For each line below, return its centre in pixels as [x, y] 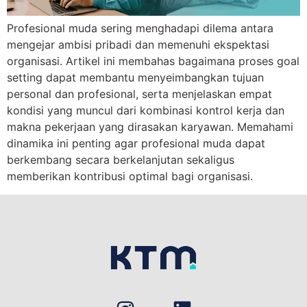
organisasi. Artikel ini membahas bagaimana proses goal [153, 61]
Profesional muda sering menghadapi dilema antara [140, 28]
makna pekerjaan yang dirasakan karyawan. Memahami [150, 127]
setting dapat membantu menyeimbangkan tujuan [135, 78]
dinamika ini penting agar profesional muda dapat [136, 144]
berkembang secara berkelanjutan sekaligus [121, 160]
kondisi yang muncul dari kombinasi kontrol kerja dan [146, 111]
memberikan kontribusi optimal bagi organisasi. [130, 176]
